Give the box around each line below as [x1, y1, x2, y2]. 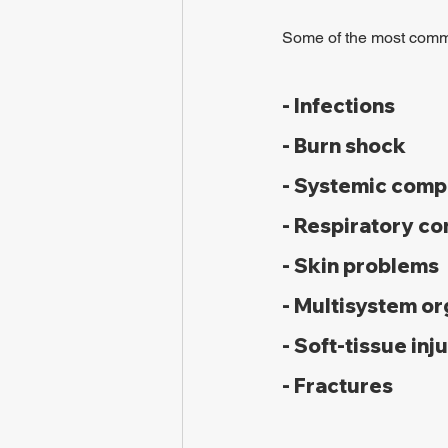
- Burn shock [282, 133, 406, 158]
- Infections [282, 93, 395, 118]
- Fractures [282, 373, 393, 398]
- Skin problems [282, 253, 439, 278]
